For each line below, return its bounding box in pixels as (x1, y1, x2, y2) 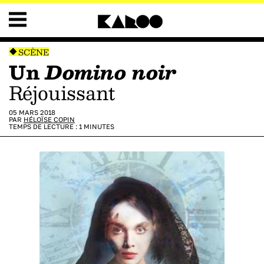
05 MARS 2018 (9, 108, 55, 116)
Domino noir (45, 57, 176, 87)
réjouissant (22, 77, 115, 108)
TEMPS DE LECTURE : (9, 123, 79, 130)
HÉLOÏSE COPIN (24, 115, 75, 123)
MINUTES (82, 123, 114, 130)
